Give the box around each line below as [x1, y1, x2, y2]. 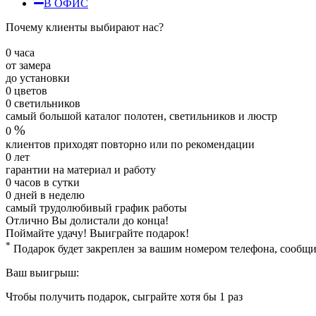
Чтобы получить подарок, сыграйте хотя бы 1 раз [6, 291, 243, 303]
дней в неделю [11, 188, 85, 201]
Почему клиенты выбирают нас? [6, 20, 164, 33]
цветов [11, 84, 47, 97]
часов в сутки [11, 176, 80, 188]
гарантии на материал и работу [6, 163, 156, 176]
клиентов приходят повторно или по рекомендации [6, 138, 255, 150]
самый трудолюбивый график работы [6, 201, 187, 214]
